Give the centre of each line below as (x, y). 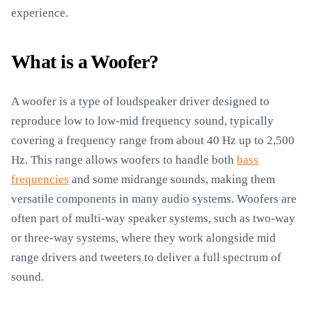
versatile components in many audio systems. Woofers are (154, 199)
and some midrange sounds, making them (172, 179)
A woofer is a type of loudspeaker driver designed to (140, 101)
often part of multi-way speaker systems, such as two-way (153, 218)
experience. (40, 13)
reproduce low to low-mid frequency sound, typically (142, 121)
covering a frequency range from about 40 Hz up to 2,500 (153, 140)
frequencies (40, 179)
